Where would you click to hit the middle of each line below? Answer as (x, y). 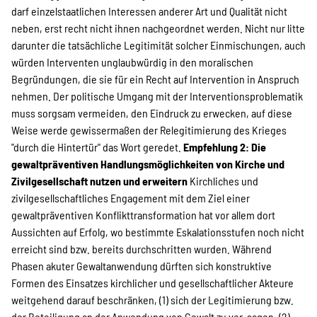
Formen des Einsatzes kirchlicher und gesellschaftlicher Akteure (152, 283)
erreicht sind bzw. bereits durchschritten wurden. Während (142, 249)
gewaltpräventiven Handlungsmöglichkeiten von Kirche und (148, 164)
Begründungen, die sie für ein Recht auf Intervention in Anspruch (155, 79)
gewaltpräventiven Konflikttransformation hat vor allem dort (143, 215)
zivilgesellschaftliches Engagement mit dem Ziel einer (131, 198)
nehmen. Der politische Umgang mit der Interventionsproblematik (157, 96)
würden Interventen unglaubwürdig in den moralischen (132, 62)
